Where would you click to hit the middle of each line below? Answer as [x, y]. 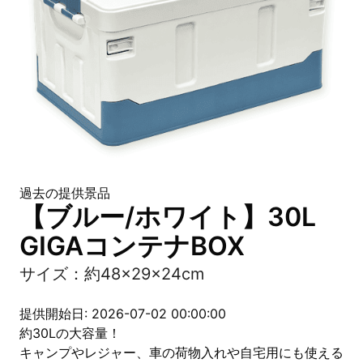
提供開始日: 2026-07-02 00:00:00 [123, 314]
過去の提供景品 [65, 193]
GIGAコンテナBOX [132, 246]
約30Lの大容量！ [70, 333]
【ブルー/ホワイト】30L [168, 217]
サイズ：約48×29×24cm [112, 274]
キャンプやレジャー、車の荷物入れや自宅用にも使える [181, 352]
